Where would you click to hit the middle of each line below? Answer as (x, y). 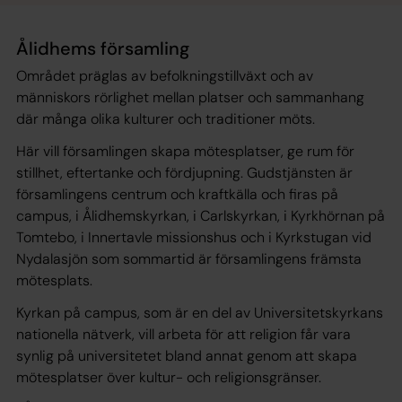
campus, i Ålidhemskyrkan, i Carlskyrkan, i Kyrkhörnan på (201, 215)
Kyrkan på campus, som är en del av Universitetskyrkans (200, 312)
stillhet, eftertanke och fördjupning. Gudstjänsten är (184, 172)
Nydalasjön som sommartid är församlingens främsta (189, 258)
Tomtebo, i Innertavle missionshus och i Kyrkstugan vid (194, 237)
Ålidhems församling (103, 48)
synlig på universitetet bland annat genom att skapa (187, 355)
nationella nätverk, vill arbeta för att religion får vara (184, 334)
